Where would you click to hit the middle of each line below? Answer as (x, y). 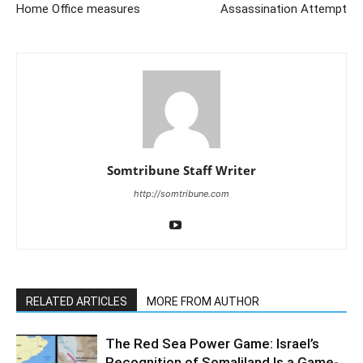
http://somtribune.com (181, 193)
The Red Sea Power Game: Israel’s (212, 343)
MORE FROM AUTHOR (203, 301)
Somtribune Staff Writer (181, 170)
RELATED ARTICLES (77, 301)
